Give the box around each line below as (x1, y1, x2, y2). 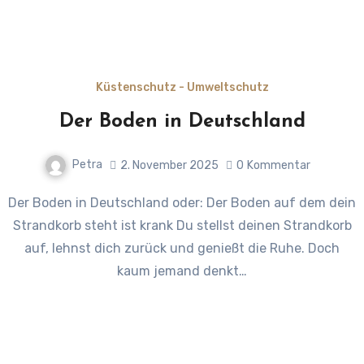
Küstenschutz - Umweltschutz (95, 80, 269, 95)
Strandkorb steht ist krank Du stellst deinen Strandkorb (12, 218, 352, 234)
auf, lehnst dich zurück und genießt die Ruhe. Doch (24, 240, 340, 257)
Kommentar (246, 158, 310, 172)
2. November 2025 (119, 158, 219, 172)
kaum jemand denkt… (117, 263, 247, 279)
